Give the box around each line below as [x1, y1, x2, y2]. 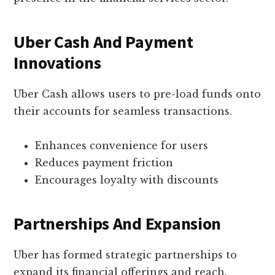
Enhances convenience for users [35, 139, 209, 152]
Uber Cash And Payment [14, 31, 193, 53]
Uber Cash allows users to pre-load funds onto [14, 88, 261, 101]
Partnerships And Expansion [14, 212, 222, 235]
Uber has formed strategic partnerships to [14, 249, 238, 261]
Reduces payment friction [35, 157, 174, 169]
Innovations [14, 52, 101, 74]
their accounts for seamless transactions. [14, 105, 233, 118]
